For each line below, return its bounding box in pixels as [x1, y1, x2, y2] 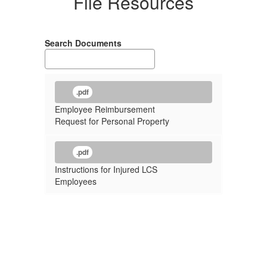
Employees [55, 175, 97, 187]
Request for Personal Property [55, 115, 169, 127]
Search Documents [45, 37, 122, 49]
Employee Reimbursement [55, 103, 155, 115]
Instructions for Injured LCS [55, 163, 157, 175]
